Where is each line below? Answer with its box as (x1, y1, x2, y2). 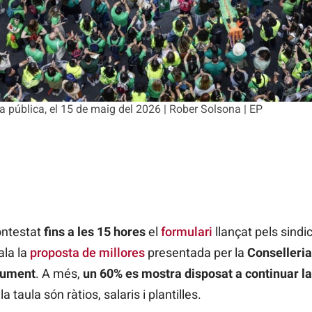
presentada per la (144, 244, 244, 260)
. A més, (35, 265, 83, 281)
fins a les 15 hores (43, 224, 146, 239)
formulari (160, 224, 212, 239)
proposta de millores (29, 244, 145, 260)
